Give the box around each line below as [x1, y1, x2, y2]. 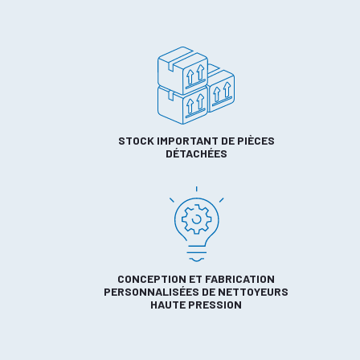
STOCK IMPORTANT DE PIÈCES [117, 133, 275, 147]
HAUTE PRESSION [150, 297, 242, 311]
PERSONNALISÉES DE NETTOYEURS [104, 284, 288, 298]
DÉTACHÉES [165, 145, 227, 160]
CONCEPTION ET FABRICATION [117, 271, 275, 285]
